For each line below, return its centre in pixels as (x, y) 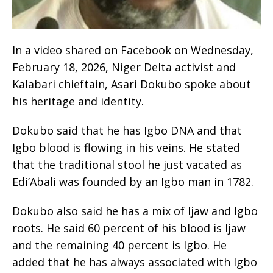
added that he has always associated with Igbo (135, 262)
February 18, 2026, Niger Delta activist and (124, 67)
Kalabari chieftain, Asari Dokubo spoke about (132, 84)
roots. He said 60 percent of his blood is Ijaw (129, 228)
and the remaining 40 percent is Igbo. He (119, 245)
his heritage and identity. (78, 101)
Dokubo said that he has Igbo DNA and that (127, 131)
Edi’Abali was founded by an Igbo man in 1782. (133, 182)
